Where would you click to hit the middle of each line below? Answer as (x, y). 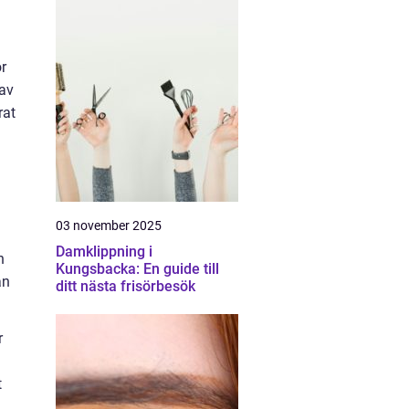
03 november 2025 (109, 225)
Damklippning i (104, 252)
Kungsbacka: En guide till (137, 269)
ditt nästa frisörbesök (126, 286)
